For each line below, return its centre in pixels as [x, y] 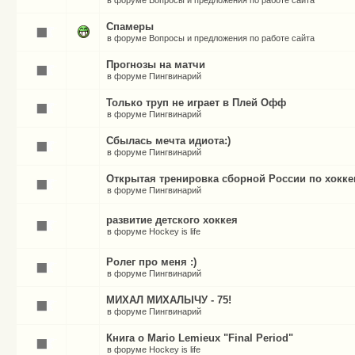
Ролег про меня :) [151, 262]
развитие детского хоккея [172, 220]
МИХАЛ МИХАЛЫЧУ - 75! [169, 300]
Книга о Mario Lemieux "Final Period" [200, 338]
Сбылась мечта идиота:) [168, 141]
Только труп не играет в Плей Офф [196, 103]
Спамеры [130, 27]
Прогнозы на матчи [156, 65]
